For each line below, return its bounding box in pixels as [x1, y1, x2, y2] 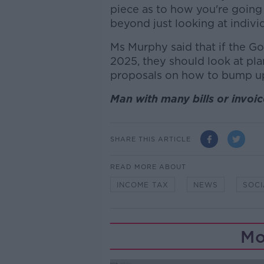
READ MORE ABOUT [110, 163, 186, 171]
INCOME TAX [116, 180, 169, 189]
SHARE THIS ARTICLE [110, 134, 191, 143]
